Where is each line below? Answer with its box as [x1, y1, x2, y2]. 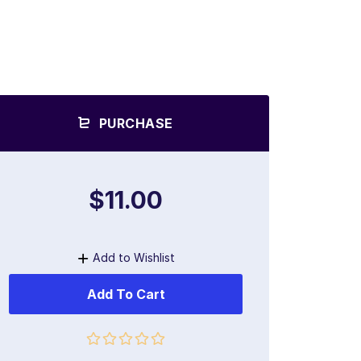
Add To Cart [86, 286, 165, 303]
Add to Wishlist [92, 251, 175, 265]
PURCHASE [95, 115, 173, 132]
